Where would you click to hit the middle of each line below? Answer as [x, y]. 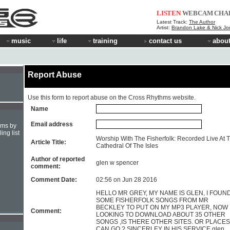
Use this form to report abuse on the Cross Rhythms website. [112, 98]
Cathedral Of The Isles [127, 146]
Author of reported [58, 159]
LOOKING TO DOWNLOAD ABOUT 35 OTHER [161, 215]
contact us [165, 41]
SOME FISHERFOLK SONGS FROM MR [152, 200]
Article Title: [49, 142]
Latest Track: [173, 22]
